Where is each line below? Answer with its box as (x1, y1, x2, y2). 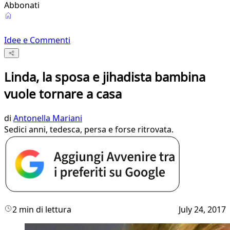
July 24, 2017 (179, 204, 226, 216)
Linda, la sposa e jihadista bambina (4, 68, 205, 86)
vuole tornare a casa (4, 85, 122, 103)
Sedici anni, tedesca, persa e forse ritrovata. (4, 124, 174, 136)
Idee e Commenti (4, 34, 70, 46)
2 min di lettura (12, 204, 71, 216)
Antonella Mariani (13, 112, 82, 124)
